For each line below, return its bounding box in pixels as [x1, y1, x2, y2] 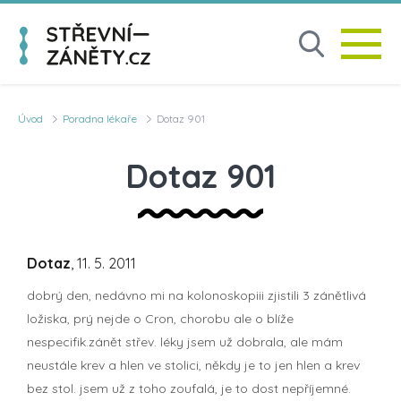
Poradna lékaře [63, 112, 137, 125]
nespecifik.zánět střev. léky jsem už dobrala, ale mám [27, 333, 343, 350]
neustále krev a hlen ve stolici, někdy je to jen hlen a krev [27, 356, 360, 373]
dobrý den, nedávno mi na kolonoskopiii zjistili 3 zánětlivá [27, 286, 366, 303]
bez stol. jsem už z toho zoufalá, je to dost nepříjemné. [27, 380, 351, 397]
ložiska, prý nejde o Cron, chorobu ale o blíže [27, 310, 294, 327]
